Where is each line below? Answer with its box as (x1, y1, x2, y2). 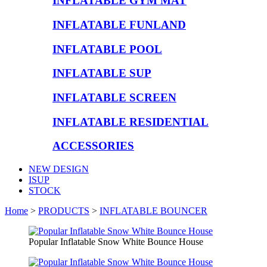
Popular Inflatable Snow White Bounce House (29, 237, 203, 247)
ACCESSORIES (52, 139, 134, 153)
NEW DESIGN (29, 164, 89, 175)
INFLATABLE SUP (52, 67, 151, 80)
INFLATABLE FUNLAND (52, 18, 186, 31)
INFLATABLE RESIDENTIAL (52, 115, 209, 128)
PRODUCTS (38, 206, 89, 216)
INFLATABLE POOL (52, 42, 162, 55)
